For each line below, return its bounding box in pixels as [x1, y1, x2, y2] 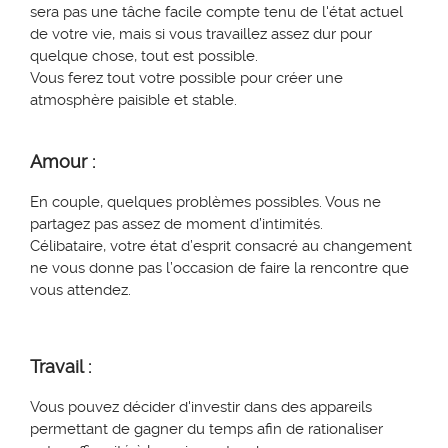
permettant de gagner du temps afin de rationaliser [30, 420, 383, 439]
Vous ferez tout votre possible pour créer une [30, 69, 343, 88]
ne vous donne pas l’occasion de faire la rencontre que [30, 259, 409, 278]
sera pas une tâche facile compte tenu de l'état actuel [30, 3, 403, 22]
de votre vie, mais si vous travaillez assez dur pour [30, 25, 372, 44]
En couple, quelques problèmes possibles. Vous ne [30, 193, 381, 212]
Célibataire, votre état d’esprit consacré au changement [30, 237, 412, 256]
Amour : [30, 151, 95, 173]
